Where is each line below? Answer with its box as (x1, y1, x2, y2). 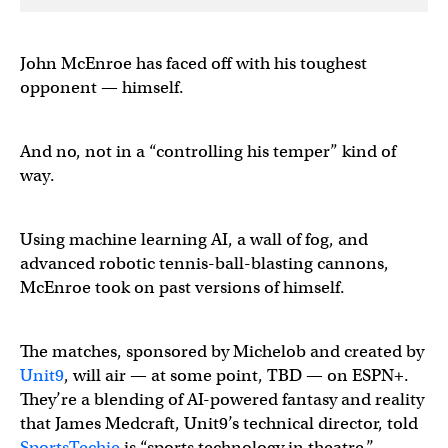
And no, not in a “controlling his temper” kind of (20, 141, 396, 162)
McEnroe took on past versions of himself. (20, 277, 349, 298)
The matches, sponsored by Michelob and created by (20, 341, 424, 362)
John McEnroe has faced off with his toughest (20, 53, 367, 74)
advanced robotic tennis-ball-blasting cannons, (20, 253, 389, 274)
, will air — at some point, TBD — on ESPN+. (64, 365, 409, 386)
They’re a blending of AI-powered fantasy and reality (20, 389, 424, 410)
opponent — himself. (20, 77, 188, 98)
